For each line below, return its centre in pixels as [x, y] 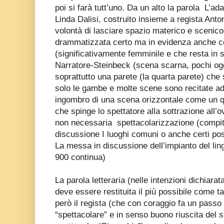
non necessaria [85, 122]
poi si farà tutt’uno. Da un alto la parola [127, 7]
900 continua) [80, 157]
